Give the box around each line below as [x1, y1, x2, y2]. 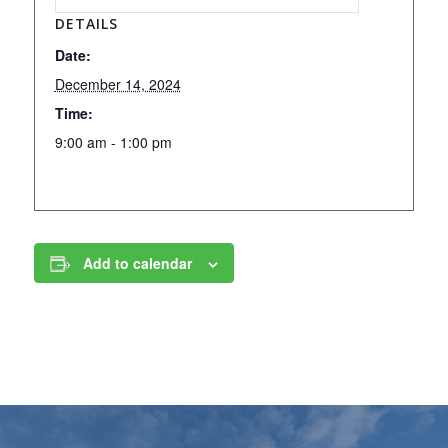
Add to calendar [82, 253, 192, 273]
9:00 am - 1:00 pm [54, 132, 172, 152]
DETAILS [54, 14, 118, 33]
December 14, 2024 [54, 74, 181, 94]
